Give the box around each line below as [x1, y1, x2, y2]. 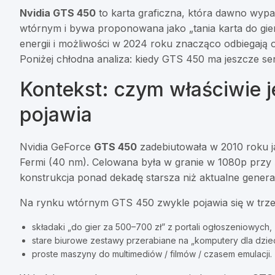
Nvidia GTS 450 [20, 7, 96, 20]
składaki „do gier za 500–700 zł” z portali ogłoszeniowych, [32, 222, 272, 233]
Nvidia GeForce [20, 141, 94, 153]
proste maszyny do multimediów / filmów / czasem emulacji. [32, 249, 272, 260]
